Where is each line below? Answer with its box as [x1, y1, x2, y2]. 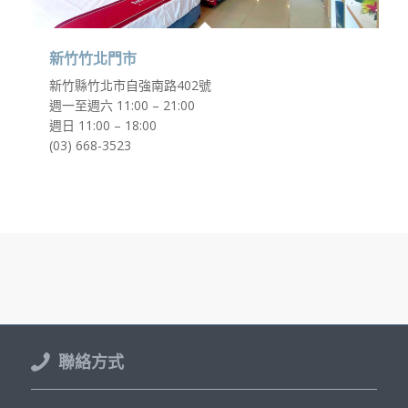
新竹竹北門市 [48, 51, 137, 67]
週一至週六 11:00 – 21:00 [48, 97, 195, 115]
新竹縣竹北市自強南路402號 [48, 76, 211, 95]
